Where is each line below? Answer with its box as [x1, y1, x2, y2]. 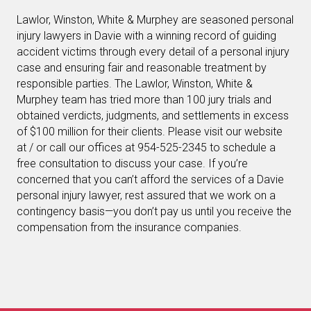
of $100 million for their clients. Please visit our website [17, 125, 283, 138]
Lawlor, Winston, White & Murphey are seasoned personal [17, 13, 294, 26]
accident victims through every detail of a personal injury [17, 45, 289, 58]
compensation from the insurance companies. [17, 221, 242, 234]
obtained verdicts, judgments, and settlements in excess [17, 109, 289, 122]
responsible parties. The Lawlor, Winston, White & [17, 77, 253, 90]
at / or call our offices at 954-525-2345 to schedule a [17, 141, 276, 154]
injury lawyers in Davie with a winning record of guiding [17, 29, 276, 42]
